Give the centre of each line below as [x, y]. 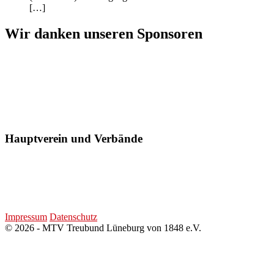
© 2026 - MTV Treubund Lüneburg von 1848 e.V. [103, 228]
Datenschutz [73, 217]
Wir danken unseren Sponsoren [104, 33]
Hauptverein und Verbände [74, 138]
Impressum [26, 217]
